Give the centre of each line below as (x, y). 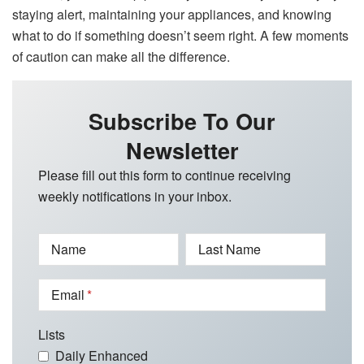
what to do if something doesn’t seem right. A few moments (180, 36)
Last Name (229, 249)
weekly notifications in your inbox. (135, 197)
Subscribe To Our (182, 121)
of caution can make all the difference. (121, 57)
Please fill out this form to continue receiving (165, 175)
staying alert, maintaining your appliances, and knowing (172, 15)
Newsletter (182, 150)
